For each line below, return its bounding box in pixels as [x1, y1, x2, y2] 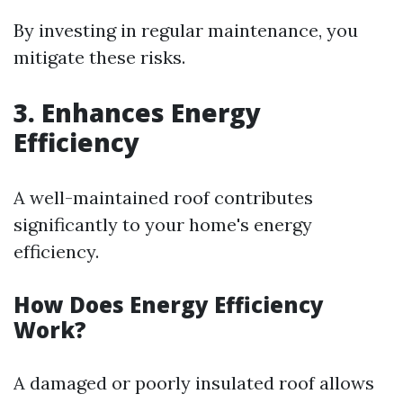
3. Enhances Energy [13, 95, 261, 130]
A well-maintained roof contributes [13, 186, 313, 209]
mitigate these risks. [13, 46, 185, 68]
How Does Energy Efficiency [13, 290, 324, 319]
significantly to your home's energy [13, 213, 312, 236]
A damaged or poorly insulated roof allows [13, 372, 374, 394]
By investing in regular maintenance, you [13, 19, 358, 41]
